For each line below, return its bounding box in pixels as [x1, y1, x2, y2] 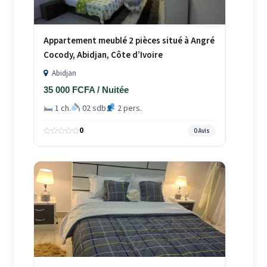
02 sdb [80, 102, 106, 114]
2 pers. [115, 102, 142, 114]
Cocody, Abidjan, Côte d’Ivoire [44, 48, 163, 61]
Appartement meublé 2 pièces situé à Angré [44, 34, 215, 47]
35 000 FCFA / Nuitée [44, 84, 129, 95]
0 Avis [193, 126, 210, 135]
